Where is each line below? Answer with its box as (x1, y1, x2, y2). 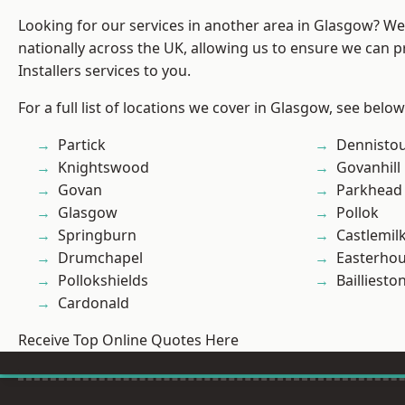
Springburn (58, 225, 137, 246)
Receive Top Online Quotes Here (18, 330, 239, 351)
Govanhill (336, 157, 400, 178)
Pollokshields (58, 270, 148, 291)
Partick (58, 135, 106, 155)
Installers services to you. (18, 61, 191, 81)
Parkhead (336, 180, 402, 201)
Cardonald (58, 293, 129, 314)
